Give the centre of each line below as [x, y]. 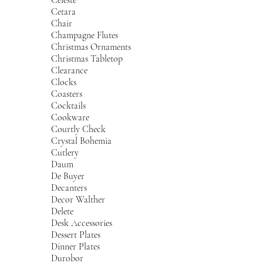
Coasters [67, 94]
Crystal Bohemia [82, 141]
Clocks [64, 82]
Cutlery [65, 152]
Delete [63, 211]
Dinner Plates [76, 246]
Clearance [70, 70]
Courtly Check [79, 129]
